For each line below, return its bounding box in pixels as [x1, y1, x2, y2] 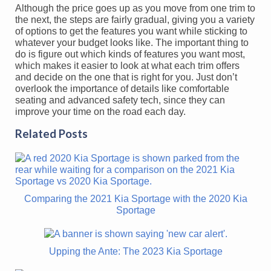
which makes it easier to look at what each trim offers [15, 60, 240, 71]
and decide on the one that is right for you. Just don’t [15, 71, 237, 82]
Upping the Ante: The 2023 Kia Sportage [48, 246, 223, 256]
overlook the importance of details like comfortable [15, 83, 229, 94]
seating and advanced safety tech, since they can [15, 94, 225, 105]
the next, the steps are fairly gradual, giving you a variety [15, 14, 255, 25]
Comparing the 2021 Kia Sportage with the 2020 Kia [24, 193, 247, 204]
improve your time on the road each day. [15, 106, 186, 117]
